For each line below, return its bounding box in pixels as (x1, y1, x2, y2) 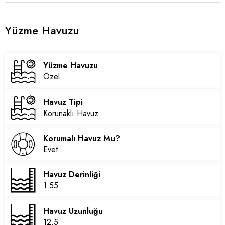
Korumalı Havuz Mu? (43, 132, 121, 144)
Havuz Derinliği (43, 169, 101, 181)
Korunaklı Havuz (43, 107, 99, 119)
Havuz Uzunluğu (43, 205, 103, 217)
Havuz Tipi (43, 96, 83, 108)
